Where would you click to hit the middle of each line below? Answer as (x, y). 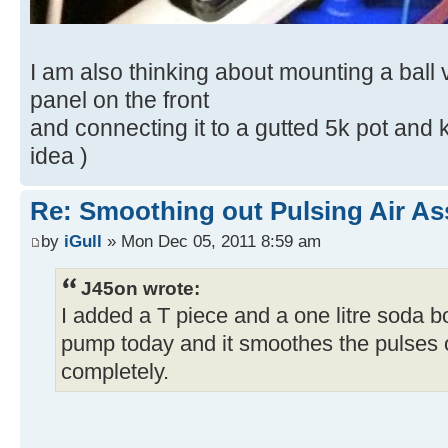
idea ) (59, 156)
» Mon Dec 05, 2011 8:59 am (211, 240)
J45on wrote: (140, 288)
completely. (115, 372)
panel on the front (119, 100)
